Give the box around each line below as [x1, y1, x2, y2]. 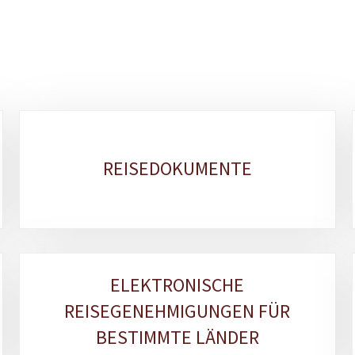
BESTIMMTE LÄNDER [95, 325, 259, 350]
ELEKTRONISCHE [110, 273, 245, 298]
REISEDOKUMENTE [102, 156, 252, 181]
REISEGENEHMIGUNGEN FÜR [64, 299, 291, 324]
